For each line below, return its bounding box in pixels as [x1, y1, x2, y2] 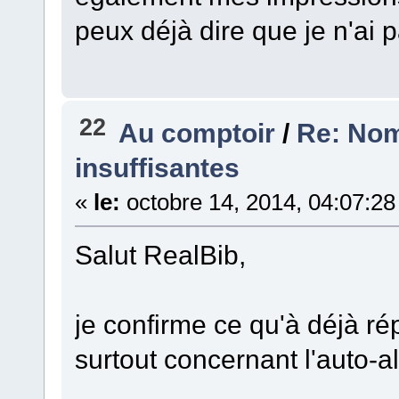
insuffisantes [74, 151, 240, 183]
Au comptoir [118, 117, 276, 148]
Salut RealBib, [74, 239, 246, 270]
